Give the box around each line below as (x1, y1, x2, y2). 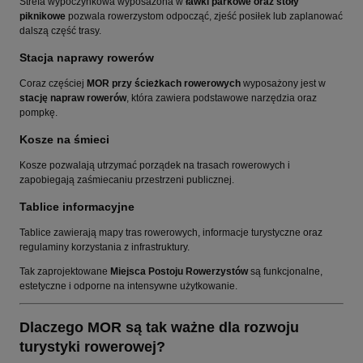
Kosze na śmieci (19, 132, 109, 146)
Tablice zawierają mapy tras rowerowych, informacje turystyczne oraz (19, 226, 322, 238)
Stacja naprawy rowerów (19, 50, 154, 64)
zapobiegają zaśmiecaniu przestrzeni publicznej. (19, 173, 234, 186)
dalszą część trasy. (19, 24, 101, 36)
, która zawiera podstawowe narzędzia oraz (126, 92, 317, 104)
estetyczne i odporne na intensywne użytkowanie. (19, 280, 237, 292)
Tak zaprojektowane (19, 265, 110, 277)
